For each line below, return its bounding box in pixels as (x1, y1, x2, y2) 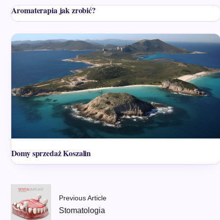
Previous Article (59, 193, 107, 202)
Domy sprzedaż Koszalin (11, 147, 91, 159)
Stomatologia (59, 206, 106, 215)
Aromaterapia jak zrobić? (11, 4, 96, 16)
